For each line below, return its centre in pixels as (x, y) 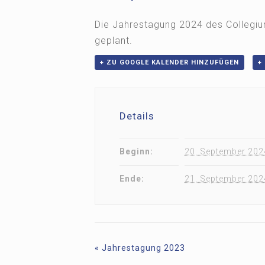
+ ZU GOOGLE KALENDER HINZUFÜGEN (169, 63)
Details (137, 116)
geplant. (113, 41)
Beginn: (136, 152)
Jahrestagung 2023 (142, 248)
